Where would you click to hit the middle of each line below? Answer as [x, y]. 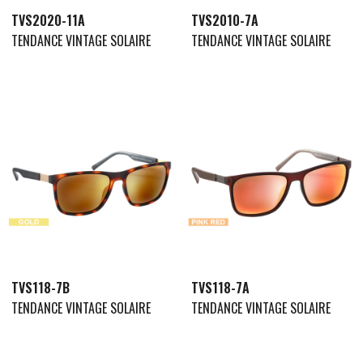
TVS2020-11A [48, 21]
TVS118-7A [220, 287]
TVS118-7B [41, 287]
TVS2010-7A [224, 21]
